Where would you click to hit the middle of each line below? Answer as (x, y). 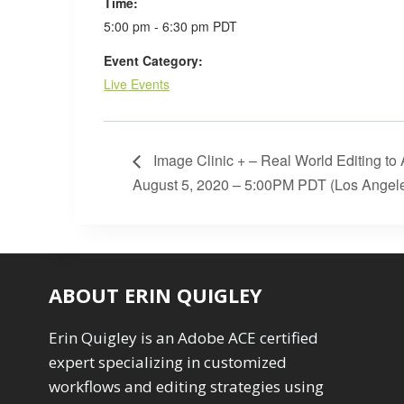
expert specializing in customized (168, 363)
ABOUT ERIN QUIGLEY (156, 295)
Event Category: (153, 60)
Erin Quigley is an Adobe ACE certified (184, 338)
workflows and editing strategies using (186, 387)
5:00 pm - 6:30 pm (158, 26)
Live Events (137, 83)
